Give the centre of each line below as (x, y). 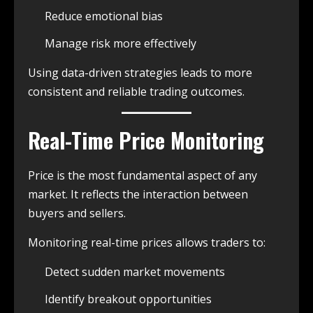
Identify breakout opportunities (128, 299)
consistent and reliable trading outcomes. (136, 91)
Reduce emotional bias (104, 16)
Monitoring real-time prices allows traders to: (147, 242)
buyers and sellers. (77, 213)
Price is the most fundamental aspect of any (143, 175)
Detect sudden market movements (135, 271)
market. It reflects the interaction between (138, 194)
